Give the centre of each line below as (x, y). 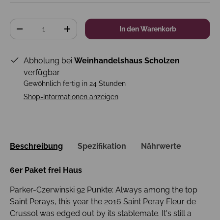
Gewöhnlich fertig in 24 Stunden (75, 83)
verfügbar (42, 72)
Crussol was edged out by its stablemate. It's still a (101, 214)
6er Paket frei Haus (46, 170)
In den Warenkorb (148, 29)
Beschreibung (36, 146)
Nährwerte (161, 146)
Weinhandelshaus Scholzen (127, 61)
